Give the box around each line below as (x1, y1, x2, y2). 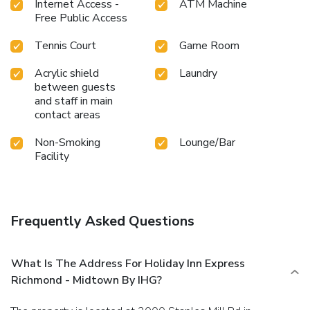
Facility (35, 149, 69, 165)
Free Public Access (35, 10, 127, 26)
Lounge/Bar (179, 135, 235, 151)
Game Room (179, 38, 239, 54)
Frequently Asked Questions (10, 212, 194, 231)
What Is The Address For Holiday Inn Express (11, 256, 245, 272)
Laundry (179, 66, 217, 82)
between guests (35, 80, 116, 95)
